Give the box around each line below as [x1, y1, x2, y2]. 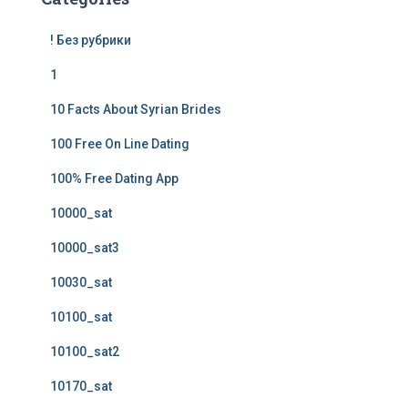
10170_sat [50, 379, 112, 393]
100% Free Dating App [50, 171, 178, 186]
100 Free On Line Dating [50, 137, 189, 151]
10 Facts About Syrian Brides [50, 102, 221, 117]
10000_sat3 [50, 240, 119, 255]
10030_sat [50, 275, 112, 290]
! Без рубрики [50, 33, 131, 47]
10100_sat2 [50, 344, 119, 359]
